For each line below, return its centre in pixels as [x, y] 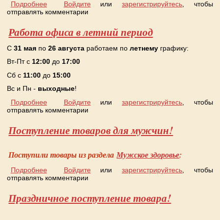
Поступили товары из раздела [63, 155]
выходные [56, 89]
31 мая [25, 48]
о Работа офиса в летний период [101, 102]
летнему [144, 48]
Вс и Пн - [23, 89]
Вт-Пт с [20, 62]
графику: [174, 48]
